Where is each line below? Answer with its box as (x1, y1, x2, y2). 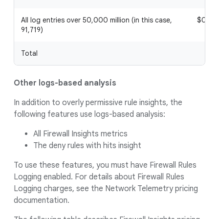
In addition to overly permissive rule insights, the (14, 98, 182, 108)
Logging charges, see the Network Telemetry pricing (14, 184, 198, 194)
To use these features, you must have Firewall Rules (14, 160, 197, 170)
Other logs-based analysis (14, 78, 116, 88)
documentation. (14, 196, 69, 205)
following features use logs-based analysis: (14, 109, 165, 119)
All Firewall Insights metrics (33, 129, 128, 139)
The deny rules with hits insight (33, 141, 141, 151)
